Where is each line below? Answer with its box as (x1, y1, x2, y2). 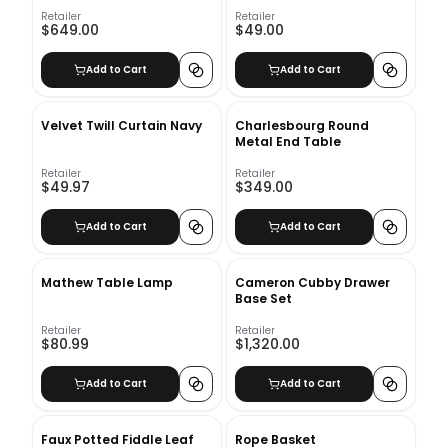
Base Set (235, 289, 292, 307)
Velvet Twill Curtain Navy (41, 116, 202, 134)
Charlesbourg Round (235, 116, 369, 134)
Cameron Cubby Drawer (235, 273, 390, 291)
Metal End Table (235, 132, 341, 150)
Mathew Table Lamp (41, 273, 173, 291)
